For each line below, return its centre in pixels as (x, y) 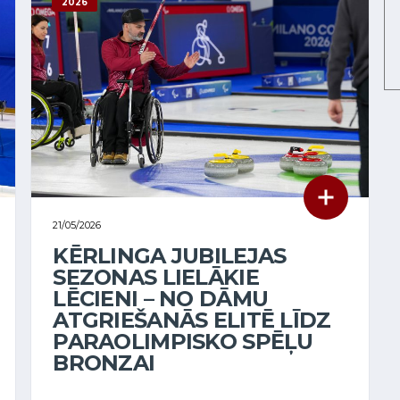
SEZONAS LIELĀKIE (156, 277)
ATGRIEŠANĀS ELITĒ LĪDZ (192, 320)
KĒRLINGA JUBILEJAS (170, 255)
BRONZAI (104, 362)
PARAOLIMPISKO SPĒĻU (183, 341)
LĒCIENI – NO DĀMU (161, 298)
